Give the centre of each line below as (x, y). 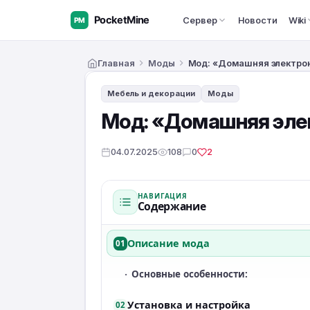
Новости (257, 20)
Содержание (172, 206)
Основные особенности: (190, 274)
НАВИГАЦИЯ (162, 195)
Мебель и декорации (151, 94)
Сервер (200, 20)
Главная (116, 63)
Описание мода (168, 243)
